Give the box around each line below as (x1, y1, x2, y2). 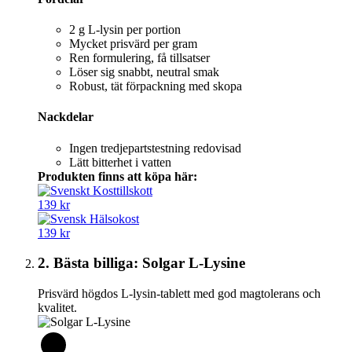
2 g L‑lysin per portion (69, 23, 181, 37)
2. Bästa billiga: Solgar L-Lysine (38, 255, 245, 272)
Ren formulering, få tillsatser (69, 51, 210, 65)
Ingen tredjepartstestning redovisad (69, 141, 241, 155)
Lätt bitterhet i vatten (69, 155, 171, 169)
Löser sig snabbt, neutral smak (69, 65, 219, 79)
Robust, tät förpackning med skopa (69, 79, 242, 93)
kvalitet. (38, 301, 77, 315)
